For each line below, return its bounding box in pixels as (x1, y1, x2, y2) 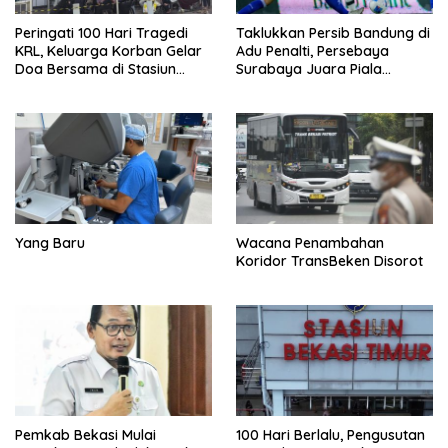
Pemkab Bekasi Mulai (15, 425, 156, 444)
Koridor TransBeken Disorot (236, 252, 423, 271)
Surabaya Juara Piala (236, 60, 382, 79)
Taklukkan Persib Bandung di (236, 24, 430, 43)
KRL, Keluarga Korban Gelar (15, 42, 202, 61)
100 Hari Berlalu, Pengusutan (236, 425, 425, 444)
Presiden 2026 (236, 78, 330, 97)
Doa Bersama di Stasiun (15, 60, 176, 79)
